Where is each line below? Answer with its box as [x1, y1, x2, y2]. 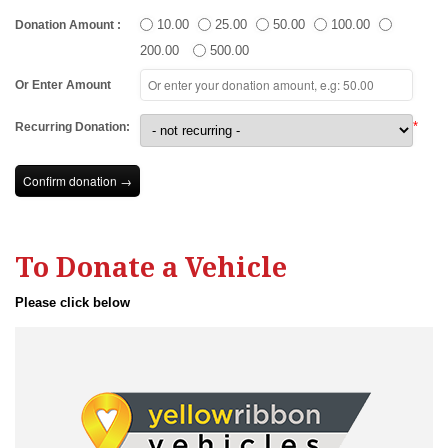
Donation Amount [15, 18, 117, 32]
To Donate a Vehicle [15, 252, 287, 283]
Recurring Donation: [15, 120, 130, 134]
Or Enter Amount [15, 78, 111, 92]
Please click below [15, 295, 130, 310]
